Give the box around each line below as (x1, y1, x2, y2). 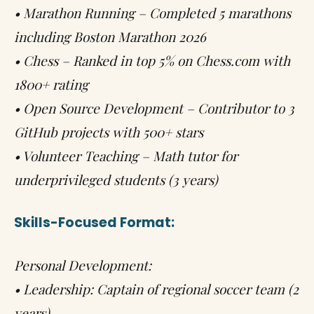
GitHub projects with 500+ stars (14, 123, 203, 141)
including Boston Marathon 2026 (14, 27, 206, 46)
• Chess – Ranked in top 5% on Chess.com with (14, 51, 290, 69)
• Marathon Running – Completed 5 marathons (14, 4, 291, 22)
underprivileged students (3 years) (14, 170, 218, 189)
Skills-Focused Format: (14, 213, 175, 232)
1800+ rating (14, 75, 88, 93)
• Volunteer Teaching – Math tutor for (14, 146, 238, 165)
